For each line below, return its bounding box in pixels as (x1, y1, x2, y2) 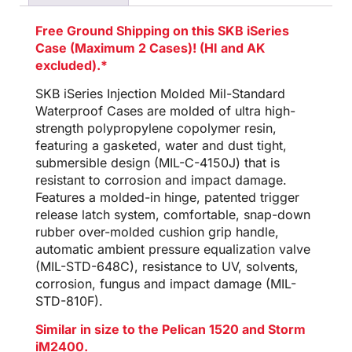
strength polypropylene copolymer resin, (35, 119, 277, 136)
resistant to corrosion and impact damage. (35, 171, 287, 188)
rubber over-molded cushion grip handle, (35, 223, 279, 240)
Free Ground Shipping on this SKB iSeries (35, 22, 289, 38)
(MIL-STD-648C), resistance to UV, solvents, (35, 258, 299, 274)
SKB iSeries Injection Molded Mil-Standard (35, 85, 285, 101)
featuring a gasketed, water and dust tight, (35, 137, 287, 153)
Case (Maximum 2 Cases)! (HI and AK (35, 39, 266, 56)
